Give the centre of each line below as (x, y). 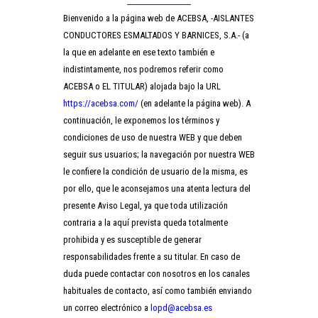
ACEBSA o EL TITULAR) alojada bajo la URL (142, 86)
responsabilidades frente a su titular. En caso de (152, 256)
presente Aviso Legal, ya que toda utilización (146, 205)
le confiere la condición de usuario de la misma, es (155, 171)
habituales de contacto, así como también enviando (158, 290)
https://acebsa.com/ (101, 103)
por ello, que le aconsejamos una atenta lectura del (157, 188)
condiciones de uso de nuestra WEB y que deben (153, 137)
